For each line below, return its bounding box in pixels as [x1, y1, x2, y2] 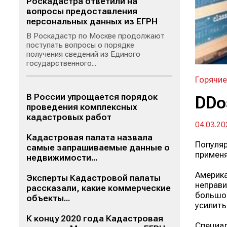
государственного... [26, 59, 96, 68]
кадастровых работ [26, 112, 111, 122]
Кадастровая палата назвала [26, 132, 153, 142]
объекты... [26, 193, 70, 203]
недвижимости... [26, 153, 97, 163]
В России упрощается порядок [26, 92, 158, 102]
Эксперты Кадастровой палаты [26, 173, 161, 183]
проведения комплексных [26, 102, 137, 112]
